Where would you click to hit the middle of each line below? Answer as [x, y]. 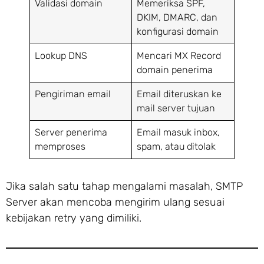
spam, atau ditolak [176, 147]
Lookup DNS [61, 56]
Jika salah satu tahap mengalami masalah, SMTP [124, 187]
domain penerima [175, 70]
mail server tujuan [176, 108]
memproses [60, 147]
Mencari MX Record [179, 56]
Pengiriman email [73, 94]
